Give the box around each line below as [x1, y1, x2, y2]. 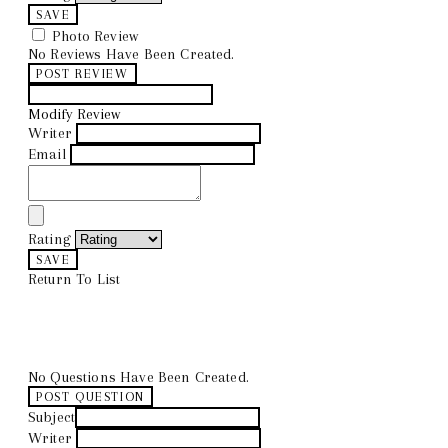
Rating [28, 229, 71, 248]
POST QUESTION [36, 388, 145, 404]
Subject [28, 407, 76, 426]
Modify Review [28, 104, 120, 123]
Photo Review [52, 26, 139, 45]
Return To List [28, 269, 121, 288]
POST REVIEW [36, 65, 129, 81]
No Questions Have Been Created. [28, 367, 249, 386]
